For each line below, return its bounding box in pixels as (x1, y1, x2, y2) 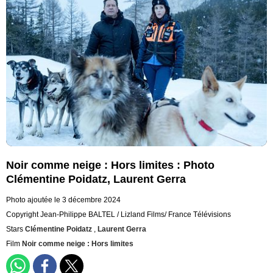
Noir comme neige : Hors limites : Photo (6, 159, 214, 172)
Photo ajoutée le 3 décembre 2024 (6, 196, 121, 205)
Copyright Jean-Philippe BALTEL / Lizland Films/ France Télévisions (6, 210, 231, 219)
